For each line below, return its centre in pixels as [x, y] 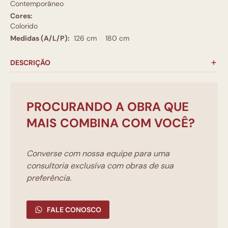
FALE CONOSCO [74, 209]
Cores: [21, 16]
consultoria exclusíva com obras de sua [100, 165]
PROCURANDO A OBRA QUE [108, 106]
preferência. [49, 178]
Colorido [24, 26]
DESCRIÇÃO [30, 62]
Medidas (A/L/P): [40, 38]
